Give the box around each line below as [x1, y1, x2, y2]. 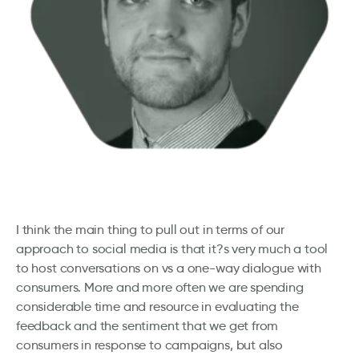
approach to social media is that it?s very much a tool [16, 241, 329, 257]
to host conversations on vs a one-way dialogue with [16, 260, 321, 276]
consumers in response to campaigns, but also [16, 337, 284, 353]
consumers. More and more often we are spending [16, 280, 304, 296]
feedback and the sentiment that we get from [16, 318, 279, 334]
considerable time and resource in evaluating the [16, 299, 299, 315]
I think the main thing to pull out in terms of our [16, 222, 285, 238]
